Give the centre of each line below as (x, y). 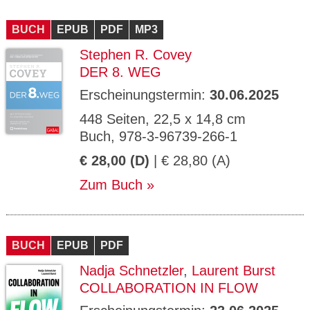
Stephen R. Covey (136, 55)
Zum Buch (111, 185)
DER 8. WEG (120, 72)
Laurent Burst (234, 271)
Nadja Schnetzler (131, 271)
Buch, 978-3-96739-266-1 (158, 136)
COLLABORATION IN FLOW (169, 288)
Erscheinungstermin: (145, 95)
